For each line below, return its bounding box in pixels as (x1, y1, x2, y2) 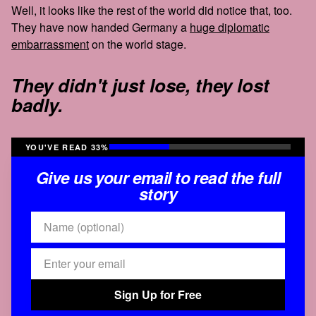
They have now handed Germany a (11, 18, 190, 35)
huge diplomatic (190, 18, 269, 35)
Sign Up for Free (114, 286, 202, 303)
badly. (11, 91, 63, 118)
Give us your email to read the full (36, 165, 280, 189)
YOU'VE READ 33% (25, 141, 109, 152)
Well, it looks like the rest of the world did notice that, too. (11, 1, 292, 18)
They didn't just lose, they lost (11, 71, 269, 98)
